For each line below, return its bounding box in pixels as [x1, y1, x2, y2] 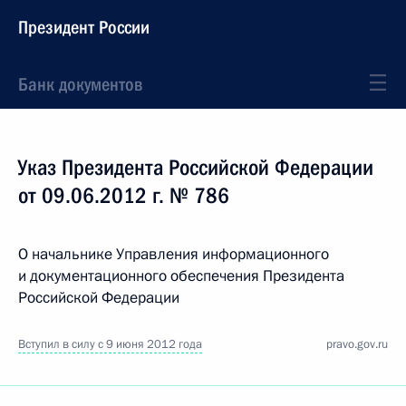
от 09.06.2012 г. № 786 [18, 183, 229, 208]
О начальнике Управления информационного [18, 244, 329, 265]
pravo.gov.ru [326, 336, 388, 353]
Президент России [18, 16, 150, 38]
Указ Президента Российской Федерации [18, 155, 373, 180]
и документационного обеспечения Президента [18, 266, 344, 286]
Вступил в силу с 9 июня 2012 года [18, 336, 202, 353]
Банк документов [18, 73, 142, 95]
